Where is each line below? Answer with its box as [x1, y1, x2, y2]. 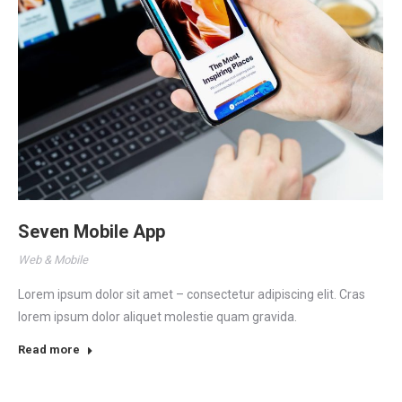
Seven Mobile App [18, 221, 165, 242]
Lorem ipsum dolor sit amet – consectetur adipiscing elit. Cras [18, 287, 365, 301]
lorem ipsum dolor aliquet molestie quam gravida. [18, 310, 297, 324]
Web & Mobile [18, 253, 88, 267]
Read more [18, 343, 80, 356]
